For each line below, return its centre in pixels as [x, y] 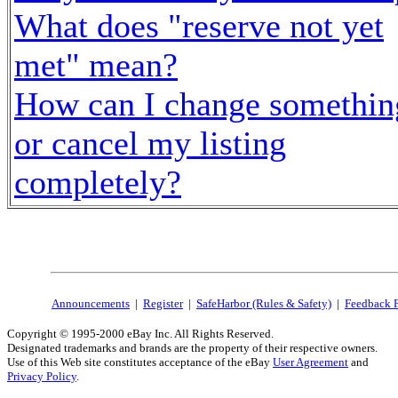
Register [163, 303]
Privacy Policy [42, 376]
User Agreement [310, 362]
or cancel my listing [150, 143]
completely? [98, 182]
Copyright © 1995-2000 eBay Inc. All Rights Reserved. [140, 334]
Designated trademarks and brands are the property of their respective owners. [192, 348]
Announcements [91, 303]
